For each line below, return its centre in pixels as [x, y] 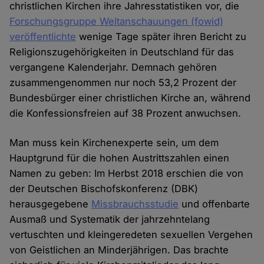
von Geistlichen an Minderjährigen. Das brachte [119, 250]
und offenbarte [214, 204]
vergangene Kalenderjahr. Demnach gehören [113, 67]
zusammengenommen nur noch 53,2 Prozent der [123, 83]
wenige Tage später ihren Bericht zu [161, 37]
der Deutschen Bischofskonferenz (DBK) [104, 189]
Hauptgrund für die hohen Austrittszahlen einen [120, 158]
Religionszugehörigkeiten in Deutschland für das [122, 52]
